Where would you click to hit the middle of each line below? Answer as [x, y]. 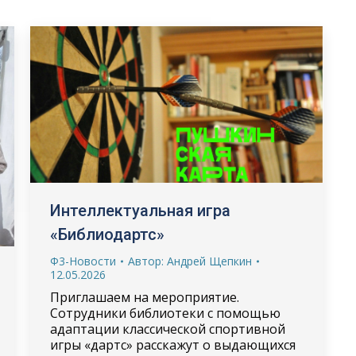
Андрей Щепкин [209, 261]
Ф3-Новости [83, 261]
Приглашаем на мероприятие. [144, 298]
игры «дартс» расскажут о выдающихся [172, 345]
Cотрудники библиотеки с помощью [165, 313]
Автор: [147, 261]
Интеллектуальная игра [140, 211]
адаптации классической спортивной [167, 329]
